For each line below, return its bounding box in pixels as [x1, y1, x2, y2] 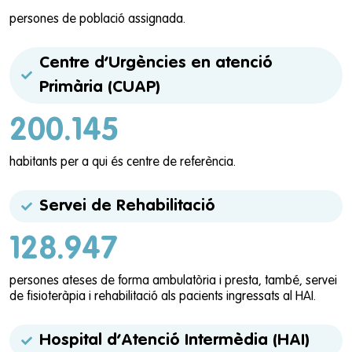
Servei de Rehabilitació [38, 198, 215, 215]
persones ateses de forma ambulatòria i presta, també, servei [9, 275, 337, 288]
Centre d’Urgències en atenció [38, 55, 273, 72]
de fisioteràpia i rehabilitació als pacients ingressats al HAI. [9, 291, 316, 304]
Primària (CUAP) [38, 79, 160, 97]
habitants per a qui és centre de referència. [9, 156, 236, 170]
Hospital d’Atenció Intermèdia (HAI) [38, 332, 310, 350]
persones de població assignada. [9, 13, 185, 27]
